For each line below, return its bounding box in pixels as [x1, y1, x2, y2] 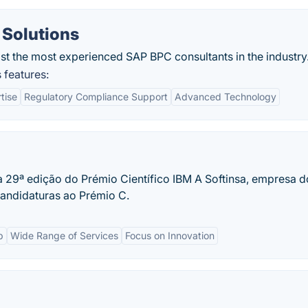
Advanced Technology [175, 91, 276, 103]
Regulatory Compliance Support [24, 91, 168, 103]
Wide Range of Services [10, 230, 118, 242]
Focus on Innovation [125, 230, 214, 242]
